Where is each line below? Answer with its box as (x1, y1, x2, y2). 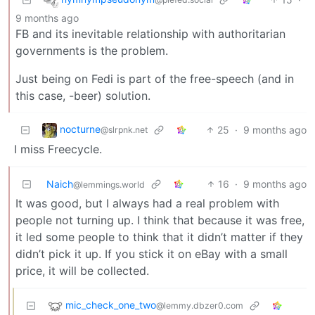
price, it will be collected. (15, 263, 149, 278)
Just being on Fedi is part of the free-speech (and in (15, 71, 294, 86)
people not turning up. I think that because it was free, (15, 212, 304, 227)
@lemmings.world (73, 179, 145, 190)
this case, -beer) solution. (15, 88, 150, 103)
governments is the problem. (15, 43, 168, 58)
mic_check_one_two (65, 299, 156, 311)
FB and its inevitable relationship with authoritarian (15, 26, 285, 41)
